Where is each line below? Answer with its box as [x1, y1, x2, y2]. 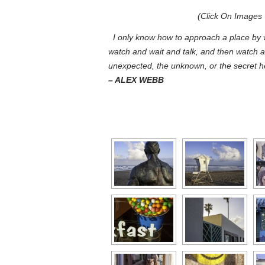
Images [234, 11, 263, 21]
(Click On [198, 11, 235, 21]
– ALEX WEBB [108, 75, 164, 85]
